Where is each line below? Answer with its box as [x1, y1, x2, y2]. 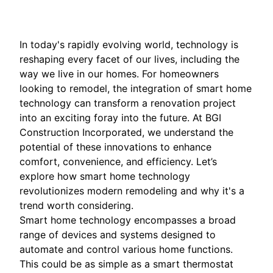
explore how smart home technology [19, 170, 190, 183]
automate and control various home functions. [19, 243, 233, 256]
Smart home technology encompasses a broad [19, 214, 236, 227]
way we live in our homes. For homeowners [19, 68, 219, 80]
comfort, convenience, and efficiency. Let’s [19, 155, 217, 168]
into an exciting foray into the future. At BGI [19, 112, 221, 124]
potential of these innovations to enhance [19, 141, 211, 154]
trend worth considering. [19, 199, 133, 212]
